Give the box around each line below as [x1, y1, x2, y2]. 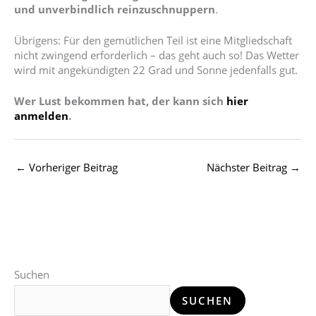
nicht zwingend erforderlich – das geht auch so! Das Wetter [14, 47, 299, 62]
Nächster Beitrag [207, 160, 290, 175]
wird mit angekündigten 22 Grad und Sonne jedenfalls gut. [14, 62, 298, 77]
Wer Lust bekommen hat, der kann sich [14, 94, 226, 109]
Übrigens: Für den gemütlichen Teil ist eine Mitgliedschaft [14, 32, 292, 47]
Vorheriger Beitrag [26, 160, 118, 175]
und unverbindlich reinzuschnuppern [14, 1, 215, 16]
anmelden [14, 109, 68, 123]
